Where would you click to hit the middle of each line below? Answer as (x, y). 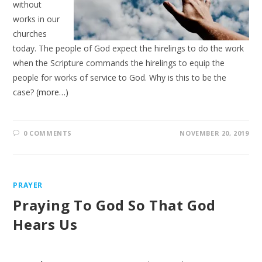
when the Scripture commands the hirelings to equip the (119, 63)
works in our (37, 19)
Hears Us (45, 224)
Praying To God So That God (115, 205)
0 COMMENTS (48, 133)
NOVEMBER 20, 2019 (214, 133)
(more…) (53, 92)
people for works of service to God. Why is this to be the (120, 77)
